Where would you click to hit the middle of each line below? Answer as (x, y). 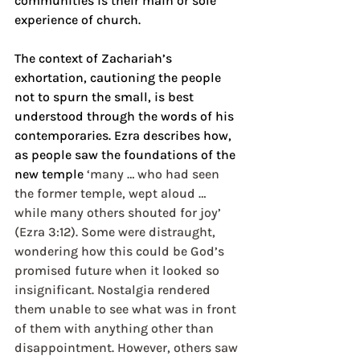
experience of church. (78, 19)
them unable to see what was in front (127, 309)
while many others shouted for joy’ (119, 212)
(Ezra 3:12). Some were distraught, (117, 231)
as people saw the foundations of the (127, 154)
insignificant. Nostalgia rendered (114, 289)
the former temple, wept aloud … (113, 193)
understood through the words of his (126, 116)
